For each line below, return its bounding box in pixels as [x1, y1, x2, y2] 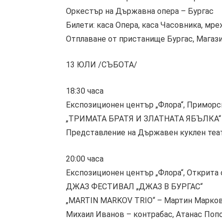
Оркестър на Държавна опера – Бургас [66, 6, 214, 16]
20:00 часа [66, 154, 104, 164]
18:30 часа [66, 86, 104, 96]
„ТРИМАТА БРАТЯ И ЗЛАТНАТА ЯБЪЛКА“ [66, 113, 221, 123]
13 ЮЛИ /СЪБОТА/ [66, 60, 137, 70]
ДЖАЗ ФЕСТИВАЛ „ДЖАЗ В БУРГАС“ [66, 181, 203, 191]
